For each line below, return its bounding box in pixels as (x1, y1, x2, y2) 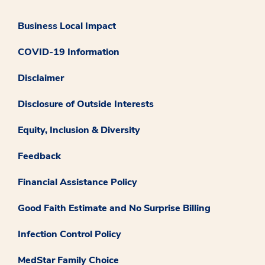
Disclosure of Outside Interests (18, 97, 154, 111)
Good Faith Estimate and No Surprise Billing (18, 201, 211, 215)
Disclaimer (18, 71, 64, 85)
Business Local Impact (18, 19, 116, 33)
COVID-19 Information (18, 45, 119, 59)
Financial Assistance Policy (18, 175, 137, 189)
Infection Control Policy (18, 227, 121, 241)
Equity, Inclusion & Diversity (18, 123, 140, 137)
